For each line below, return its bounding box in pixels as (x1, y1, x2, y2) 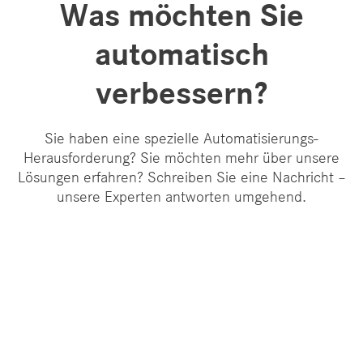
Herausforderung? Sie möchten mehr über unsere (23, 147, 340, 168)
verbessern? (96, 73, 267, 113)
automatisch (94, 34, 269, 74)
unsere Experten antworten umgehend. (57, 186, 306, 207)
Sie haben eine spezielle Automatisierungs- (45, 128, 318, 148)
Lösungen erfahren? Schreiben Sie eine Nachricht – (17, 167, 346, 187)
